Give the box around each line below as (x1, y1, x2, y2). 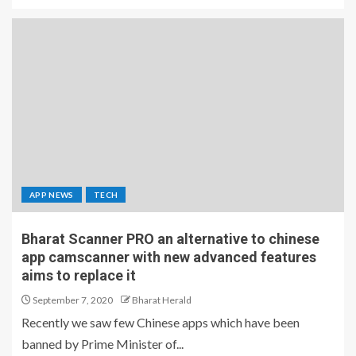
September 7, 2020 (31, 294, 113, 307)
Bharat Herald (132, 294, 192, 307)
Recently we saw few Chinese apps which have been (21, 315, 300, 331)
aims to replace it (21, 267, 136, 284)
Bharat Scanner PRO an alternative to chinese (21, 230, 319, 248)
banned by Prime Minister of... (21, 336, 184, 352)
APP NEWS (29, 190, 74, 200)
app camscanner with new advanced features (21, 249, 316, 266)
